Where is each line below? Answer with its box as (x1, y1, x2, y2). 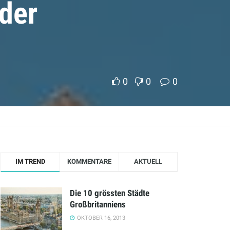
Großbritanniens (70, 199, 126, 209)
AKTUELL (134, 158, 162, 165)
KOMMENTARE (67, 158, 111, 165)
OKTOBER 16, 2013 (75, 215, 125, 221)
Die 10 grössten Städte (70, 188, 149, 198)
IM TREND (15, 158, 45, 165)
